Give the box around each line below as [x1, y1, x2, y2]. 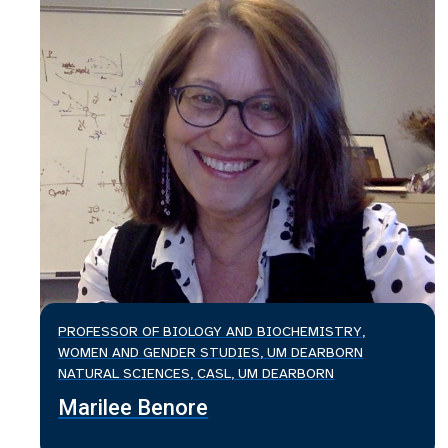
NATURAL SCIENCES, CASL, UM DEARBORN [58, 365, 335, 383]
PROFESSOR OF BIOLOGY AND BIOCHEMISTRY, [58, 323, 366, 341]
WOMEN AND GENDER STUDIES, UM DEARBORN [58, 344, 364, 362]
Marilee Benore [58, 395, 209, 421]
